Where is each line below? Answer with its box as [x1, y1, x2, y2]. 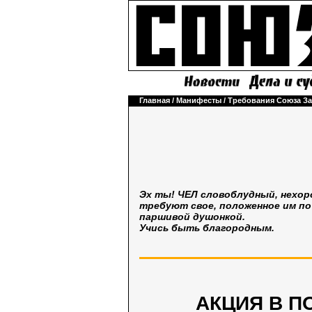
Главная [139, 96, 170, 104]
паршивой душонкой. [139, 210, 245, 222]
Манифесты [176, 96, 221, 104]
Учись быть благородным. [139, 221, 274, 233]
